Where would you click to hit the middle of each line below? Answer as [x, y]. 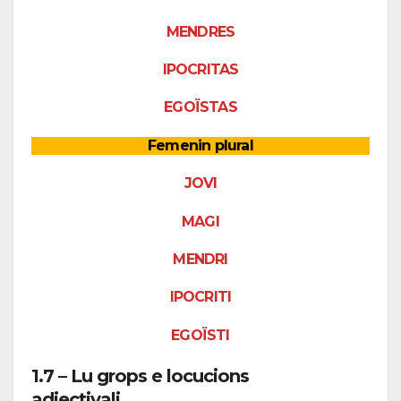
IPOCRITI [200, 297]
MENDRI [200, 260]
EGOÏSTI [200, 335]
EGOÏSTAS [200, 107]
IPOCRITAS [200, 70]
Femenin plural [200, 145]
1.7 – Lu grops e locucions [140, 376]
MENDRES [200, 31]
